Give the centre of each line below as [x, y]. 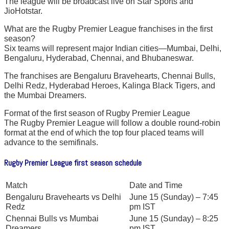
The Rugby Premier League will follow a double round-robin [112, 123]
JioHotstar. [23, 11]
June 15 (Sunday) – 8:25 [174, 218]
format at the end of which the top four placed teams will [104, 133]
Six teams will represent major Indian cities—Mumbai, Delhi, [113, 49]
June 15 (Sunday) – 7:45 [174, 197]
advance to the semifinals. [51, 143]
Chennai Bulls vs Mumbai [52, 218]
